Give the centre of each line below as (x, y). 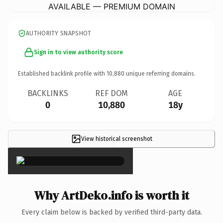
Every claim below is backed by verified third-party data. (111, 212)
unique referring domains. (160, 73)
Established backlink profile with (62, 73)
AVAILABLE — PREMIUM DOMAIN (111, 6)
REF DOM (111, 93)
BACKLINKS (48, 93)
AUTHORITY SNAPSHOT (59, 33)
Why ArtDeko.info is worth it (111, 195)
